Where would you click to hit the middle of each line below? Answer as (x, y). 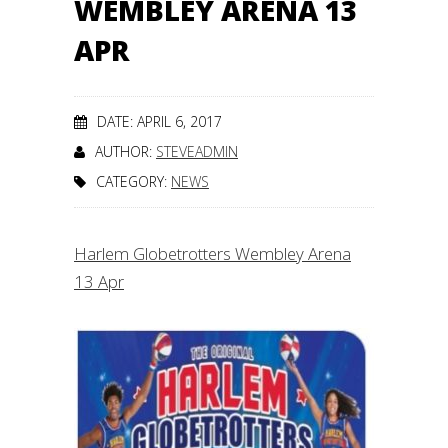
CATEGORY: (133, 181)
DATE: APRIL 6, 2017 (159, 121)
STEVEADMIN (197, 151)
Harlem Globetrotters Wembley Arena (212, 253)
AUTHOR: (125, 151)
